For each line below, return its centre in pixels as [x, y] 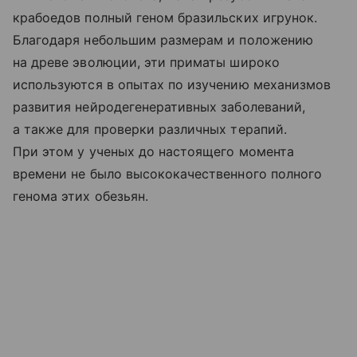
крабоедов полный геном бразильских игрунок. [165, 17]
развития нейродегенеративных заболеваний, [159, 106]
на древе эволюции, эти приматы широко [146, 62]
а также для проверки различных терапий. [150, 129]
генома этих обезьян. [80, 196]
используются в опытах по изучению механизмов [172, 84]
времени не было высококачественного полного [168, 173]
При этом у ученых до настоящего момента [153, 151]
